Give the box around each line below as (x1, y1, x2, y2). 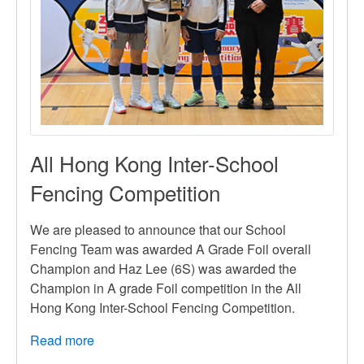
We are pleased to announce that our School (30, 219, 286, 239)
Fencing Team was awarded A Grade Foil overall (30, 239, 311, 258)
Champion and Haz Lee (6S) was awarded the (30, 258, 297, 278)
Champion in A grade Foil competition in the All (30, 278, 301, 297)
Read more (30, 330, 94, 349)
